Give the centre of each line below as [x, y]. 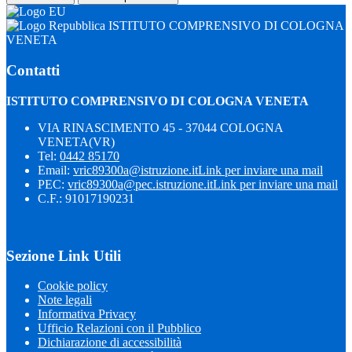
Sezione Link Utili [64, 255]
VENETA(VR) [76, 141]
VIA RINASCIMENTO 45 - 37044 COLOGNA [160, 127]
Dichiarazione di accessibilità [110, 343]
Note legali [65, 300]
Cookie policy [73, 286]
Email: [55, 170]
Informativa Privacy [87, 314]
